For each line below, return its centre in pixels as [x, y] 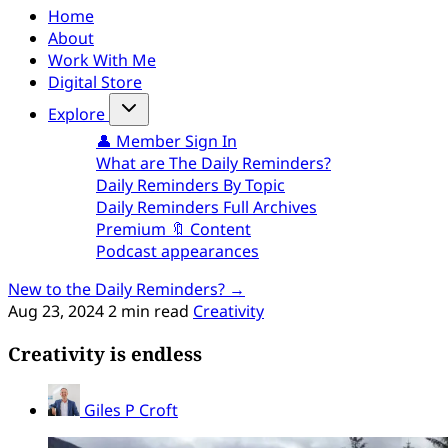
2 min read [150, 311]
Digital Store [95, 82]
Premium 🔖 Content [173, 229]
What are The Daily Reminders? [213, 163]
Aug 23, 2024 [56, 311]
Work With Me [102, 60]
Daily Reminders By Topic [190, 185]
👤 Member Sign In [166, 141]
